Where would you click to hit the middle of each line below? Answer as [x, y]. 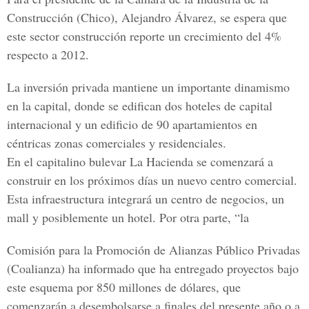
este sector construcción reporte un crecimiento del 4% [144, 36]
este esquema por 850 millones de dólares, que [124, 287]
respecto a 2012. [48, 54]
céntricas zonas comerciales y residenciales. [117, 143]
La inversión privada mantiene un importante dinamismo [148, 87]
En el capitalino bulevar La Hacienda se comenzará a [140, 161]
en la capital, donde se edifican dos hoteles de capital [140, 106]
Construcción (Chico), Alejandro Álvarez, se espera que [147, 17]
